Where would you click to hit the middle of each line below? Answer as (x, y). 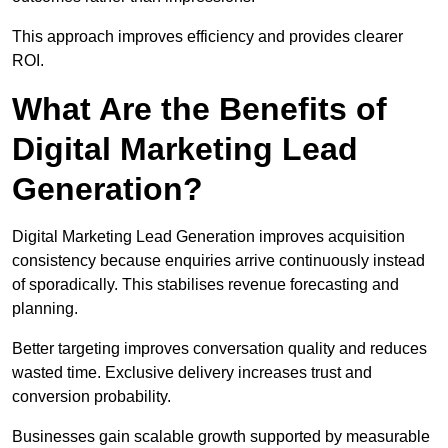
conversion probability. (91, 397)
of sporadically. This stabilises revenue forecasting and (205, 285)
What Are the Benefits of (199, 109)
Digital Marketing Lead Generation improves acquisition (208, 237)
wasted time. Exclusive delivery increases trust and (192, 373)
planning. (45, 309)
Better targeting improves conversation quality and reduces (219, 349)
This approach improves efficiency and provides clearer (207, 37)
